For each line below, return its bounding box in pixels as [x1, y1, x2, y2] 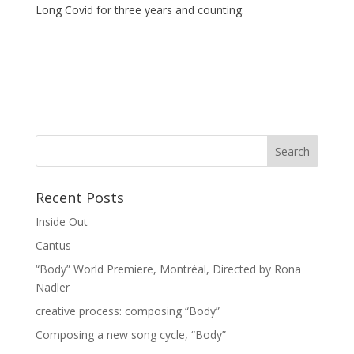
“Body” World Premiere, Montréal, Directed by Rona [35, 262, 301, 277]
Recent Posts [35, 188, 124, 208]
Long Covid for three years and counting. [35, 2, 244, 18]
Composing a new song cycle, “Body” [35, 327, 226, 343]
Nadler [35, 280, 70, 296]
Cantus [35, 238, 71, 254]
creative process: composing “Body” [35, 303, 220, 319]
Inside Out [35, 214, 88, 230]
